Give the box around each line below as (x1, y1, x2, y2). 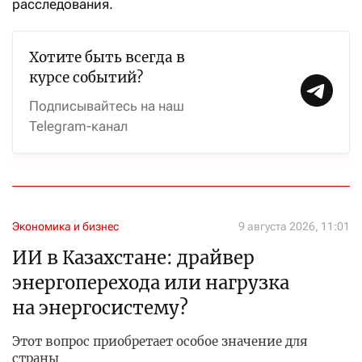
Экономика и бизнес (12, 220, 119, 234)
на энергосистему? (12, 297, 188, 320)
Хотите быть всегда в (29, 48, 185, 67)
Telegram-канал (29, 118, 128, 135)
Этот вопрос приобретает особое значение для (12, 334, 308, 350)
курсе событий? (29, 69, 143, 87)
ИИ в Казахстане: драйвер (12, 246, 255, 270)
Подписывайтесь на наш (29, 98, 184, 115)
